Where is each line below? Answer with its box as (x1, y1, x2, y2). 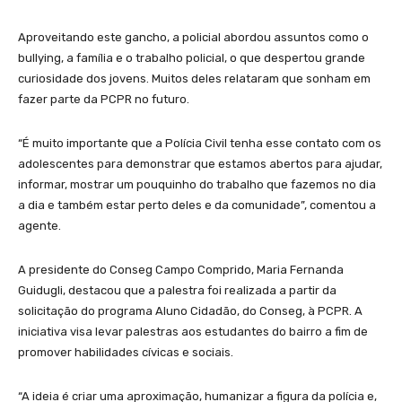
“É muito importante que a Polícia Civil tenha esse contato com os (18, 136, 381, 151)
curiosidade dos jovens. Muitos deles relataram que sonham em (18, 72, 371, 86)
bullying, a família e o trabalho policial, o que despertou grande (18, 51, 365, 66)
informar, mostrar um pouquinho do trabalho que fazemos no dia (18, 178, 376, 192)
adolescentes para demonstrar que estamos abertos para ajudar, (18, 157, 382, 171)
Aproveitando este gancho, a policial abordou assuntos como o (18, 31, 369, 45)
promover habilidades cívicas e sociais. (18, 345, 233, 360)
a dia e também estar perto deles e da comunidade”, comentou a (18, 198, 376, 213)
